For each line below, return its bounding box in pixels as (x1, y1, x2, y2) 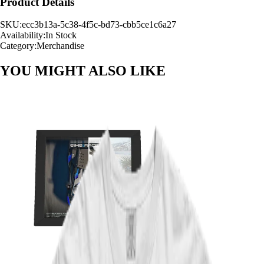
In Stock (45, 30, 77, 41)
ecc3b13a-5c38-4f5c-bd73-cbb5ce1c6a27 (22, 19, 176, 30)
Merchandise (37, 41, 84, 51)
